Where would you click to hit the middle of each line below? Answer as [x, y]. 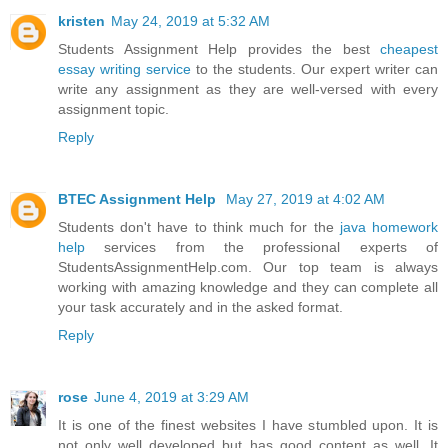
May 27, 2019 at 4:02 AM [305, 198]
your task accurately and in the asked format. [200, 306]
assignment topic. [113, 108]
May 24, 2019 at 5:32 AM [190, 20]
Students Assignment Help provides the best [219, 48]
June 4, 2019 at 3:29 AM [171, 396]
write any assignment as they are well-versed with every [248, 88]
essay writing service [124, 68]
